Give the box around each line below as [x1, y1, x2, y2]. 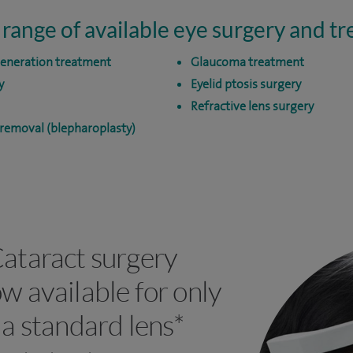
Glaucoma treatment [190, 54, 304, 70]
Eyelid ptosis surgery [190, 76, 301, 92]
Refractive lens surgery [190, 98, 314, 114]
